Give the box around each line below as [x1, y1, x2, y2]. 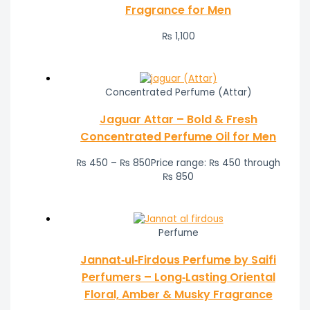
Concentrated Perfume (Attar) [104, 85, 252, 99]
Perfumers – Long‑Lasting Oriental [81, 268, 275, 285]
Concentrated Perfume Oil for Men [80, 128, 277, 145]
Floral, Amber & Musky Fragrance [84, 286, 273, 302]
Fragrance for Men [125, 1, 232, 18]
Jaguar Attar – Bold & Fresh [99, 111, 257, 127]
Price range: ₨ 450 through [151, 156, 281, 170]
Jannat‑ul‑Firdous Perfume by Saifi [80, 251, 277, 268]
